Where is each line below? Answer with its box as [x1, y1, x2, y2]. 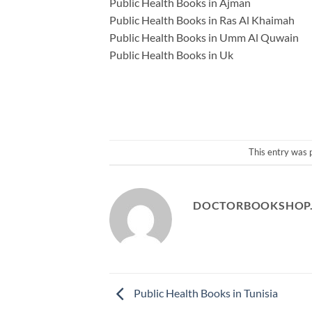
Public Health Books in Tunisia [132, 286, 278, 299]
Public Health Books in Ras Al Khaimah [109, 13, 295, 26]
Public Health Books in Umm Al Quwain [109, 30, 299, 44]
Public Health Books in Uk [109, 47, 233, 61]
